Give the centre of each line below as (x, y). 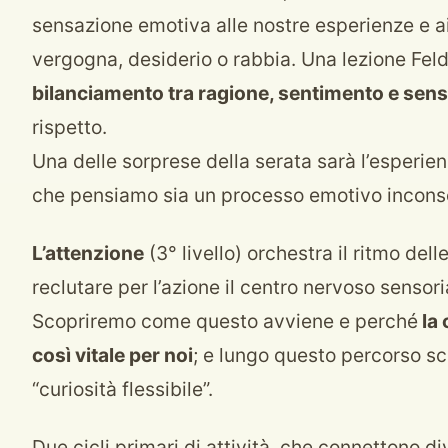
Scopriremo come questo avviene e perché (225, 321)
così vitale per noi (112, 355)
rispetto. (69, 127)
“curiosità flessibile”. (122, 389)
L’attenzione (88, 253)
